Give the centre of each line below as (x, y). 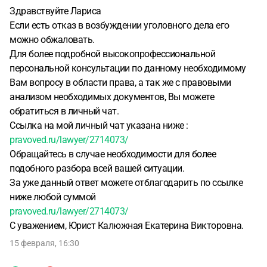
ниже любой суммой (53, 197)
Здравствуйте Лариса (55, 11)
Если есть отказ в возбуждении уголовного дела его (119, 25)
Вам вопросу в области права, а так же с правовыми (120, 83)
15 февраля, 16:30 (44, 243)
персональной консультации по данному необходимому (128, 68)
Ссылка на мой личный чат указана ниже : (99, 125)
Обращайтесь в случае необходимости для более (113, 154)
